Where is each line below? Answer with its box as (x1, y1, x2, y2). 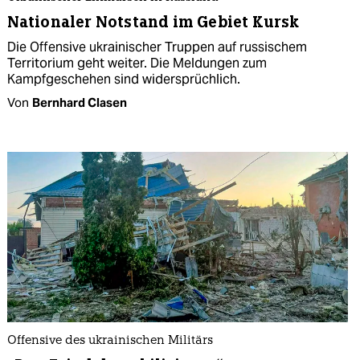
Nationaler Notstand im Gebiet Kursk (7, 11, 300, 32)
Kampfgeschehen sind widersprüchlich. (7, 70, 240, 88)
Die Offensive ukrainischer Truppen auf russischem (7, 38, 307, 55)
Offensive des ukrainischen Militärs (7, 334, 213, 347)
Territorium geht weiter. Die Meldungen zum (7, 54, 267, 72)
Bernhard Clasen (32, 94, 127, 110)
